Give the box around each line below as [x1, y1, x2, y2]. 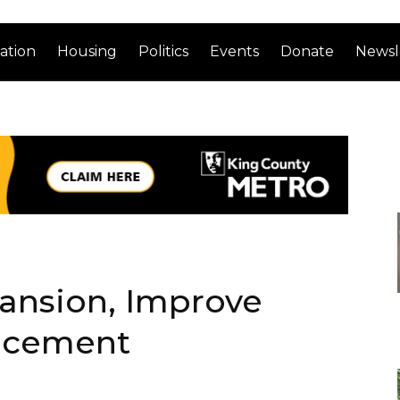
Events [210, 42, 260, 60]
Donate [280, 42, 335, 60]
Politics [138, 42, 189, 60]
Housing [57, 42, 118, 60]
